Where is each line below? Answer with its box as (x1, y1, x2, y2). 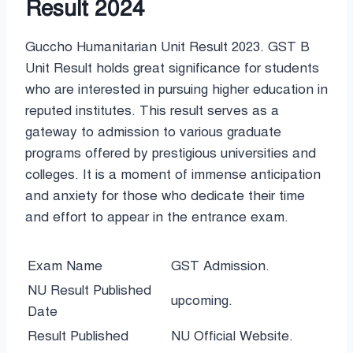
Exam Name (28, 258, 102, 275)
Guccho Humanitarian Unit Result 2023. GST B (25, 39, 310, 56)
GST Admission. (171, 258, 269, 275)
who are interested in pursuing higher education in (25, 81, 328, 98)
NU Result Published (28, 282, 151, 299)
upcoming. (171, 292, 232, 310)
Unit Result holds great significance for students (25, 60, 319, 77)
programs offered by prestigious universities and (25, 145, 316, 162)
